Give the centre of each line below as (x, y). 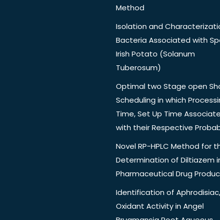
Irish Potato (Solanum (155, 54)
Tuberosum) (138, 68)
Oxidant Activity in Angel (160, 206)
